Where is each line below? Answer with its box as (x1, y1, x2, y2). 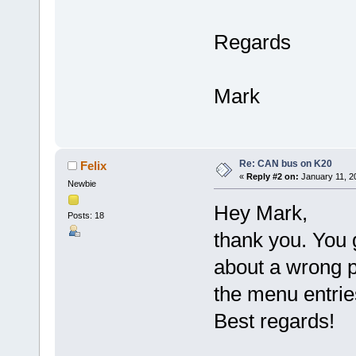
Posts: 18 (67, 210, 104, 220)
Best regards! (213, 308, 335, 333)
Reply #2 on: (246, 171, 299, 181)
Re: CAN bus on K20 (238, 157, 332, 169)
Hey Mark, (213, 200, 308, 225)
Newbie (67, 178, 96, 188)
